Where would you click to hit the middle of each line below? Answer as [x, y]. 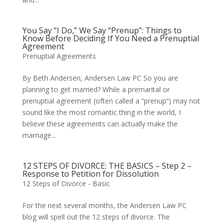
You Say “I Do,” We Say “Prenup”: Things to [102, 30]
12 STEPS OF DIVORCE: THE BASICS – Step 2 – [107, 166]
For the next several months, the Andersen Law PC [104, 205]
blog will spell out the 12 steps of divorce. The [96, 217]
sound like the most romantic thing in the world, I [101, 112]
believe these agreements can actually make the [100, 124]
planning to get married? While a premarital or [96, 89]
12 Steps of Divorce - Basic [66, 183]
